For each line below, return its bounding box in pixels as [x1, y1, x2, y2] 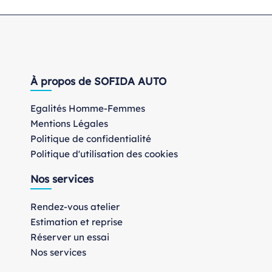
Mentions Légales [30, 118, 108, 130]
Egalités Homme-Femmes [30, 103, 145, 115]
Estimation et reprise [30, 216, 123, 228]
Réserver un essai [30, 231, 109, 243]
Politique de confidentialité [30, 133, 151, 145]
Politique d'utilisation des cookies [30, 148, 178, 160]
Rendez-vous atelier [30, 200, 120, 212]
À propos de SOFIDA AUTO [30, 74, 166, 87]
